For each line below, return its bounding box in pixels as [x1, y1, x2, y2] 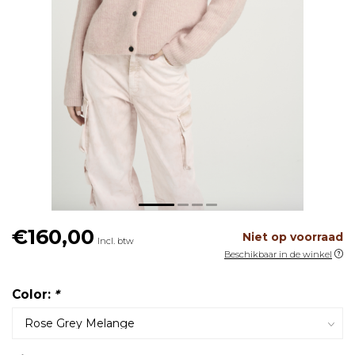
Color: [12, 287, 54, 303]
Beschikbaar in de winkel [224, 249, 332, 261]
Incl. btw [97, 235, 134, 247]
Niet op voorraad [242, 230, 343, 245]
